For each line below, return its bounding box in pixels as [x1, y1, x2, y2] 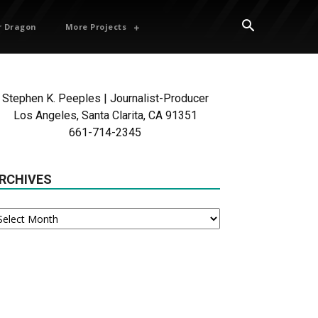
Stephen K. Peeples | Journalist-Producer [1, 92, 209, 105]
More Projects [65, 21, 127, 32]
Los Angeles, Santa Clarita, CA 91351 [13, 109, 197, 122]
